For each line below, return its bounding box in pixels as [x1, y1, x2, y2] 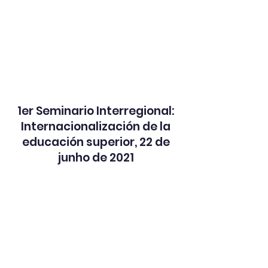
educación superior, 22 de [22, 134, 170, 150]
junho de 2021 [57, 150, 134, 166]
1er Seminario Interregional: [17, 103, 175, 119]
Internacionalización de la [21, 118, 170, 135]
